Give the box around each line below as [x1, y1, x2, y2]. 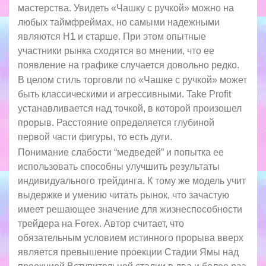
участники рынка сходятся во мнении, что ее [18, 45, 214, 56]
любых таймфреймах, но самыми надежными [18, 17, 220, 27]
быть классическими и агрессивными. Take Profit [18, 89, 231, 100]
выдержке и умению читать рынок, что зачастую [18, 189, 229, 200]
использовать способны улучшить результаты [18, 161, 220, 172]
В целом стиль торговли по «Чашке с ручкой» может [18, 75, 247, 85]
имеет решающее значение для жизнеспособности [18, 204, 242, 214]
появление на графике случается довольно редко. [18, 59, 239, 70]
